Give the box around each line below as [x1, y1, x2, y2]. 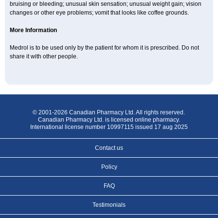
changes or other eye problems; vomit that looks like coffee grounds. [10, 9, 189, 16]
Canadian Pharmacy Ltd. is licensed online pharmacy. [37, 116, 180, 123]
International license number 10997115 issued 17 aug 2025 [30, 124, 188, 130]
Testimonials [92, 201, 126, 208]
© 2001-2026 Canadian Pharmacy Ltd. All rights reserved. [33, 109, 185, 116]
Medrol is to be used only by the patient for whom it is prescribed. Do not [10, 44, 199, 51]
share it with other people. [10, 53, 78, 60]
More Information [10, 27, 57, 34]
